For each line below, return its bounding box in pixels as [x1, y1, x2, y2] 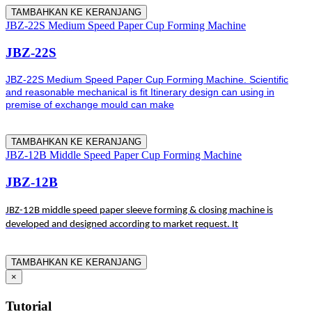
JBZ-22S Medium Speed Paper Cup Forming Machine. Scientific [6, 74, 288, 86]
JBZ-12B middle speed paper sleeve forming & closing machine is [6, 205, 273, 216]
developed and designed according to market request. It [6, 219, 238, 230]
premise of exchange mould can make [6, 99, 174, 111]
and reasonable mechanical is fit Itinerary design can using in [6, 86, 274, 98]
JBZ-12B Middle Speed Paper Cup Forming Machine [6, 149, 242, 162]
